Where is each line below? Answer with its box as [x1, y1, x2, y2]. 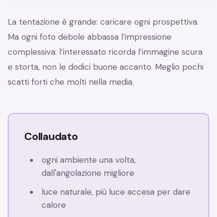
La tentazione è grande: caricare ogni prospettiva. [8, 16, 199, 28]
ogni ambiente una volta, [42, 155, 136, 166]
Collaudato [24, 129, 78, 144]
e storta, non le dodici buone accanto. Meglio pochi [8, 62, 203, 73]
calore [42, 200, 66, 211]
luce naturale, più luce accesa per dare [42, 186, 191, 198]
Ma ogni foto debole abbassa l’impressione [8, 31, 171, 43]
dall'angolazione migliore [42, 168, 135, 179]
